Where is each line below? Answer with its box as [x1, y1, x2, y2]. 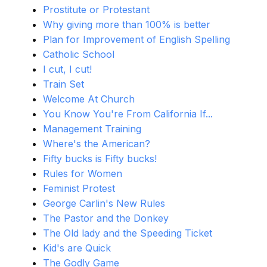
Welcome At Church [43, 93, 135, 105]
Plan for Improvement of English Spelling [43, 33, 230, 45]
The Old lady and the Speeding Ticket [43, 227, 212, 239]
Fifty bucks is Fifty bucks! [43, 153, 157, 164]
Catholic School [43, 48, 114, 60]
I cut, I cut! [43, 63, 92, 75]
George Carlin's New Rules [43, 197, 165, 209]
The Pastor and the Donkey [43, 212, 169, 224]
